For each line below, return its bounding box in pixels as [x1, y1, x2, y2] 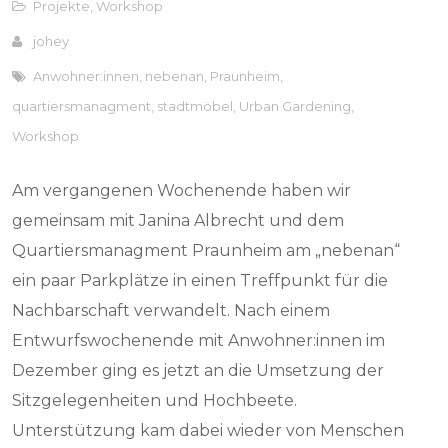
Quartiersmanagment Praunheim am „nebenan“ [12, 241, 401, 260]
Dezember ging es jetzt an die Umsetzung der [12, 361, 385, 380]
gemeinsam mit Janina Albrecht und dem [12, 211, 345, 230]
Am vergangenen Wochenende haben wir [12, 181, 352, 200]
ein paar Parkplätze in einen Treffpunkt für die [12, 271, 389, 290]
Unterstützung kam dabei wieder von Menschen [12, 421, 405, 440]
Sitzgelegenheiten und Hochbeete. [12, 391, 298, 410]
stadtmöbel [157, 98, 234, 114]
